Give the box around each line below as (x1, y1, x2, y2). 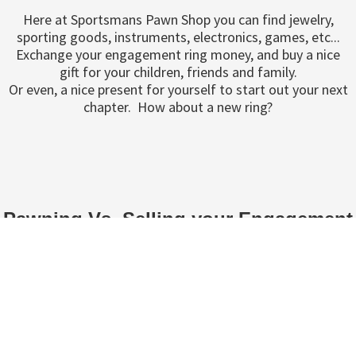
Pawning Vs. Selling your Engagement (3, 208, 353, 230)
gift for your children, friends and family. (59, 63, 297, 81)
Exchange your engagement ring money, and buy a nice (16, 45, 340, 64)
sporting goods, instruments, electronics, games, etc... (16, 28, 340, 46)
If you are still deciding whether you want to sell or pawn (10, 334, 346, 352)
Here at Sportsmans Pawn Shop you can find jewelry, (22, 10, 334, 29)
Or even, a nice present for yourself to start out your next (8, 80, 348, 99)
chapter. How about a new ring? (83, 98, 273, 116)
